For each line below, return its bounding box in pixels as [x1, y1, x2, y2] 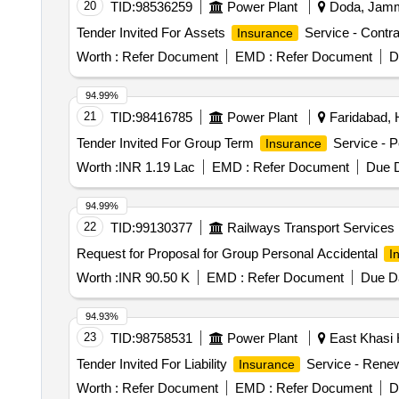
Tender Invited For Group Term [76, 135, 257, 151]
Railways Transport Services [226, 220, 395, 235]
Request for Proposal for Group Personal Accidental [76, 246, 381, 261]
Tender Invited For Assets [76, 25, 229, 40]
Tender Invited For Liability [76, 356, 231, 371]
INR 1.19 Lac [118, 159, 195, 175]
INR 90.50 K [118, 270, 190, 285]
